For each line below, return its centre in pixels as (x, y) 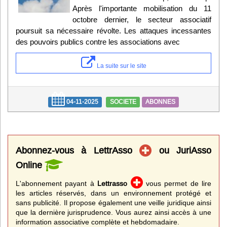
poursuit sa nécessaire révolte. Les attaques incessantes (113, 31)
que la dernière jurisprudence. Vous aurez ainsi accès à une (113, 213)
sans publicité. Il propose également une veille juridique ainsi (113, 203)
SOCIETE (123, 102)
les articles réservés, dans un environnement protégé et (113, 193)
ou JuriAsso (182, 150)
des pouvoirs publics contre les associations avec (98, 42)
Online (30, 165)
